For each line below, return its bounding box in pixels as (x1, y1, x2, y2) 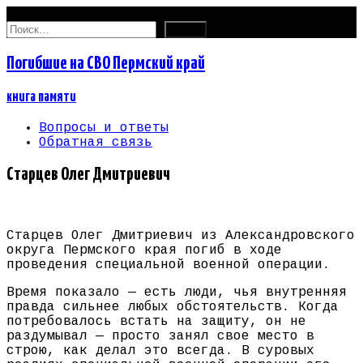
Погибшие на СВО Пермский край (6, 53, 205, 73)
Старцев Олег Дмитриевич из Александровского (6, 228, 355, 244)
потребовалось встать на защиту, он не (6, 314, 306, 330)
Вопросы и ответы (39, 120, 169, 135)
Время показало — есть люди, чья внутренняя (6, 285, 347, 301)
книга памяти (6, 89, 76, 105)
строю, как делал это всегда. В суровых (6, 344, 314, 359)
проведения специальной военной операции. (6, 258, 331, 273)
